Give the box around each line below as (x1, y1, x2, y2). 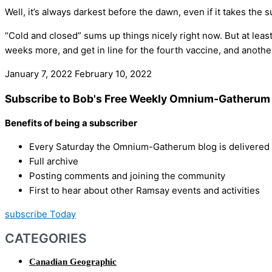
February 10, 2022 (75, 68, 152, 80)
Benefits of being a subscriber (5, 117, 137, 129)
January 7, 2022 (5, 68, 75, 80)
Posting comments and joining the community (29, 170, 225, 182)
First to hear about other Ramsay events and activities (29, 185, 260, 197)
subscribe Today (5, 208, 76, 220)
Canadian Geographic (29, 257, 117, 267)
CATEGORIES (5, 230, 87, 246)
